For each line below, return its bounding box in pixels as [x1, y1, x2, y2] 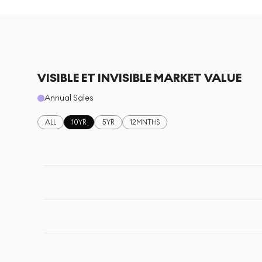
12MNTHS [130, 118, 160, 126]
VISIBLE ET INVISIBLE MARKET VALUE [37, 71, 242, 85]
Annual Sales [44, 93, 94, 103]
